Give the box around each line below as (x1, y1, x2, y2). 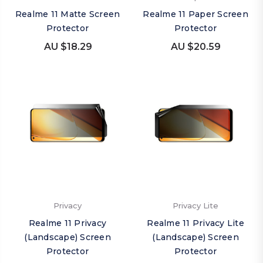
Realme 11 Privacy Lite (147, 218, 244, 228)
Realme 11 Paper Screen (143, 9, 248, 19)
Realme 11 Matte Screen (15, 9, 120, 19)
